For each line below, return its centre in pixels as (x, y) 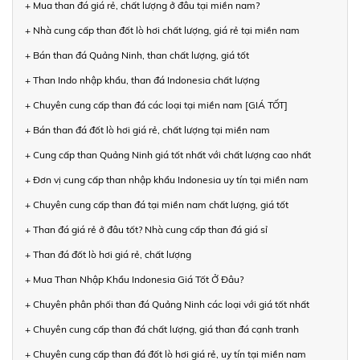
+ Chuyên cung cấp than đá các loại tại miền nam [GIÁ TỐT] (156, 104)
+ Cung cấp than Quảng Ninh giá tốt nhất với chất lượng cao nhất (168, 154)
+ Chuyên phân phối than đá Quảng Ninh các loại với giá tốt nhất (167, 304)
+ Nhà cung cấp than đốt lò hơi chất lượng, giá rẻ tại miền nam (162, 30)
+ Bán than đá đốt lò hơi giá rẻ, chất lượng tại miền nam (147, 129)
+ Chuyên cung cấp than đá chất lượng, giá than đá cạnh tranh (162, 329)
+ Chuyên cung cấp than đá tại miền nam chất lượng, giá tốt (157, 204)
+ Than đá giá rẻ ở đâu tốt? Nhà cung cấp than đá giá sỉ (146, 229)
